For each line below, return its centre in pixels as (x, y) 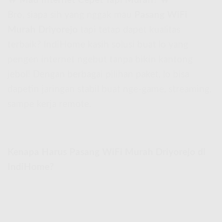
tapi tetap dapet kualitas (129, 30)
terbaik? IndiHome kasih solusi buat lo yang (98, 45)
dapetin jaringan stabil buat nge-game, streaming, (110, 90)
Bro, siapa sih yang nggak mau (71, 15)
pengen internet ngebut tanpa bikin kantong (100, 60)
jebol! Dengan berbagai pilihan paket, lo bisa (98, 75)
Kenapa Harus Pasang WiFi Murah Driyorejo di (107, 152)
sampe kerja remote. (49, 105)
